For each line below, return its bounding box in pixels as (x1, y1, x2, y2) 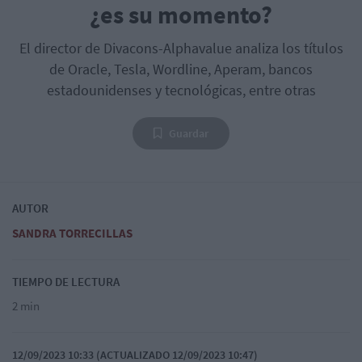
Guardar (169, 125, 208, 141)
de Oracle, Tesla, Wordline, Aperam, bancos (49, 59, 313, 78)
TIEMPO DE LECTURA (12, 273, 120, 289)
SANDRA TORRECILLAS (12, 225, 133, 241)
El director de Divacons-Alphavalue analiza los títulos (19, 38, 343, 57)
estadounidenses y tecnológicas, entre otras (46, 80, 316, 99)
